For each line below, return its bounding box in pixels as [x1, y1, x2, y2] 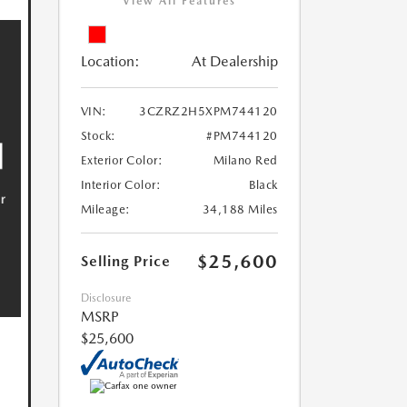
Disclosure [80, 292, 131, 305]
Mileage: [80, 203, 131, 217]
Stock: [80, 129, 116, 144]
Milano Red [213, 154, 278, 168]
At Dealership [191, 53, 278, 71]
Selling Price [80, 253, 171, 271]
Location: [80, 53, 140, 71]
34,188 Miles [202, 203, 278, 217]
